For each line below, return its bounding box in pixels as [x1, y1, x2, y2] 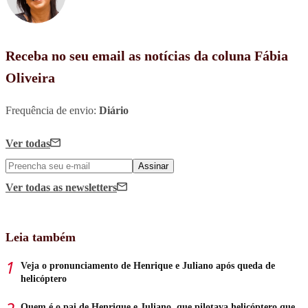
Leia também [5, 230, 76, 244]
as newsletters [53, 181, 117, 193]
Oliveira [5, 69, 55, 85]
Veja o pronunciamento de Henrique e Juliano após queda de [21, 260, 275, 271]
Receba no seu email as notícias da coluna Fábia [5, 47, 288, 63]
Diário [99, 104, 129, 116]
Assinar [138, 160, 168, 171]
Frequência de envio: [5, 104, 99, 116]
